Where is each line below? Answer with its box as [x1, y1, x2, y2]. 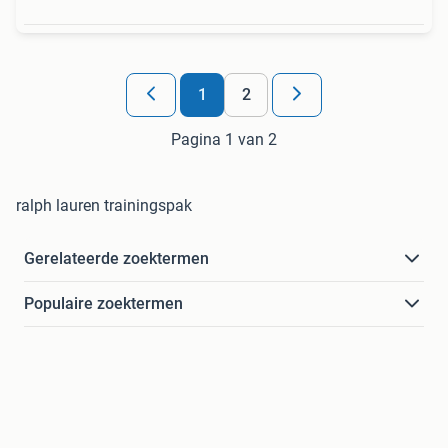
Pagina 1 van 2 [171, 130, 277, 150]
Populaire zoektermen [24, 294, 183, 314]
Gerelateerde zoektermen [24, 249, 209, 269]
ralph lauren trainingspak [16, 196, 192, 216]
